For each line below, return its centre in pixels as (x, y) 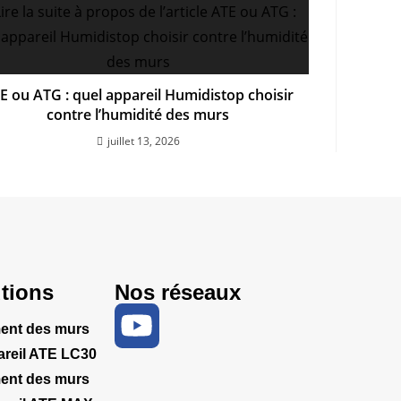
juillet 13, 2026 (143, 141)
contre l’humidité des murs (138, 115)
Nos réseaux (178, 293)
